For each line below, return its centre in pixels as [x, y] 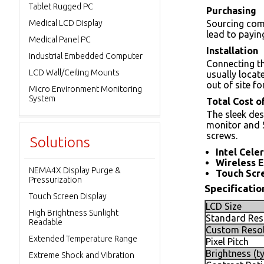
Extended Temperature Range [83, 239]
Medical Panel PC [60, 39]
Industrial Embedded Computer [86, 56]
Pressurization [55, 180]
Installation [232, 51]
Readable [46, 222]
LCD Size [224, 206]
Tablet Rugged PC [61, 6]
